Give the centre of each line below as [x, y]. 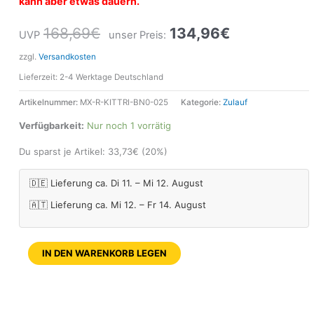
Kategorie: [202, 103]
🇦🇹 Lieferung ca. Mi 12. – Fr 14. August [118, 204]
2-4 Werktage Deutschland [111, 77]
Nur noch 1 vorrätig [129, 125]
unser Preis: [138, 35]
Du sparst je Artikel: [63, 151]
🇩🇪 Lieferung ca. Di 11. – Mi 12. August [116, 183]
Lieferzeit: [39, 77]
